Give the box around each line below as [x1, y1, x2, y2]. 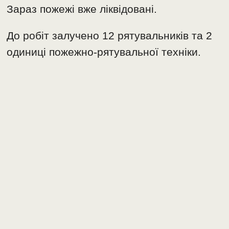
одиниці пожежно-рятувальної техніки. [7, 46, 201, 58]
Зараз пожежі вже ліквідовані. [7, 3, 157, 15]
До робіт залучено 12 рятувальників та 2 [7, 30, 213, 42]
